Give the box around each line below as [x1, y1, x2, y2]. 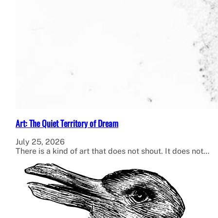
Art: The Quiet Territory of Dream [16, 117, 118, 130]
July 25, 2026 [16, 137, 65, 147]
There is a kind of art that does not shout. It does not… [16, 146, 209, 156]
